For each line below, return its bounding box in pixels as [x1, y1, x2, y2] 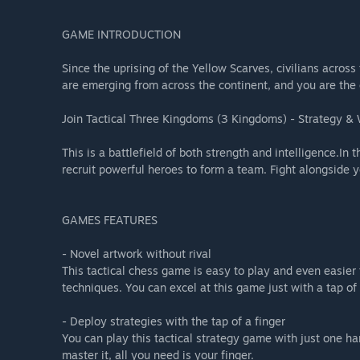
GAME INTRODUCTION [62, 27, 181, 42]
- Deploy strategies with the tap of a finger [62, 314, 285, 329]
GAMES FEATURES [62, 213, 157, 227]
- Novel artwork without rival [62, 247, 211, 261]
